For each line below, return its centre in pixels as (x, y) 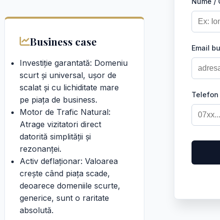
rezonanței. (41, 149)
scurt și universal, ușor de (68, 75)
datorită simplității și (55, 137)
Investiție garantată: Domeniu (74, 63)
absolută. (37, 210)
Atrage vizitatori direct (60, 124)
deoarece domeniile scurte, (70, 186)
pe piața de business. (58, 100)
